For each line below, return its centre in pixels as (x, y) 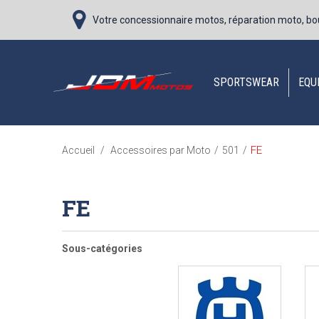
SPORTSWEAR (246, 82)
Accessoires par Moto (161, 150)
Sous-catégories (102, 249)
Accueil (78, 150)
